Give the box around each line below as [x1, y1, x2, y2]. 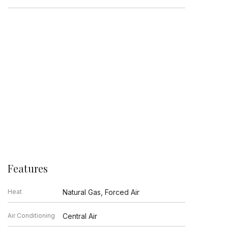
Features [7, 161, 48, 175]
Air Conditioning [7, 211, 55, 219]
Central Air [63, 211, 98, 220]
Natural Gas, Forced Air [63, 187, 140, 196]
